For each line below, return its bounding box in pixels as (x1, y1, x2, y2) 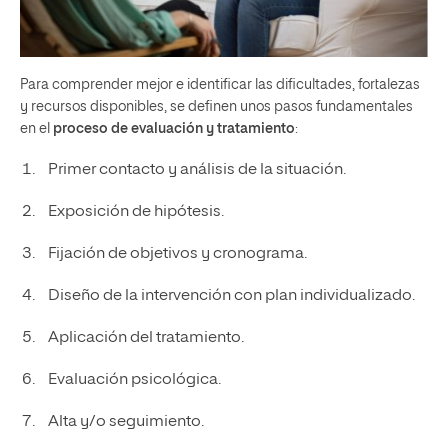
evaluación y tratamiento (131, 121, 295, 136)
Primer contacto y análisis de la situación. (47, 161, 346, 178)
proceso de (53, 121, 128, 136)
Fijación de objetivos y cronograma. (47, 245, 307, 262)
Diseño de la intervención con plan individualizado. (47, 287, 415, 304)
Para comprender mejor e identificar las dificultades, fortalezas (20, 77, 420, 92)
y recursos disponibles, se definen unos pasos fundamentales (20, 99, 413, 114)
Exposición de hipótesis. (47, 203, 224, 220)
